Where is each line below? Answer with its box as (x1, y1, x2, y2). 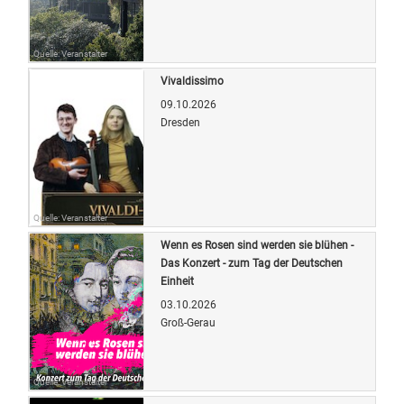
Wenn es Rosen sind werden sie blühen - (161, 238, 353, 252)
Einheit (161, 274, 194, 288)
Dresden (161, 115, 200, 129)
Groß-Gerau (161, 316, 216, 329)
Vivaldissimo (161, 74, 224, 87)
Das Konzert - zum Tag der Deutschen (161, 256, 343, 270)
